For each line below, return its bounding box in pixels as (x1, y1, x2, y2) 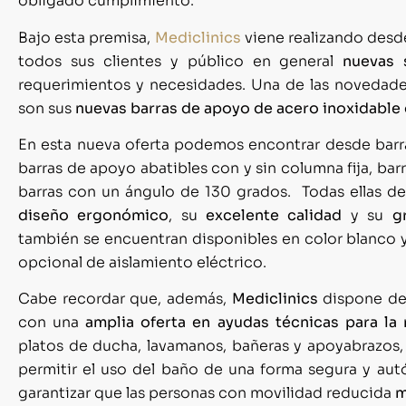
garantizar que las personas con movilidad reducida (18, 383, 395, 403)
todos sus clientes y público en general (18, 51, 343, 71)
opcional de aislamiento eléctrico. (18, 253, 270, 273)
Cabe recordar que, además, (18, 289, 232, 309)
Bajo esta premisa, (18, 27, 155, 47)
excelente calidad (206, 206, 343, 226)
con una (18, 313, 86, 333)
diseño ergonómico (18, 206, 169, 226)
